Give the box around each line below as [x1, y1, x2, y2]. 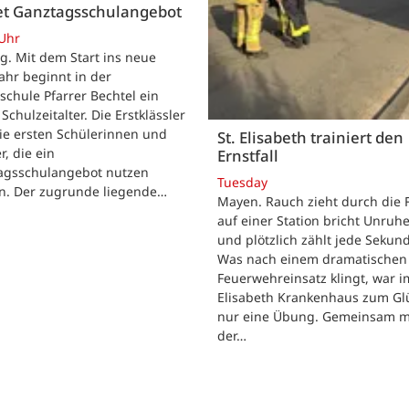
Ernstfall [217, 144, 278, 166]
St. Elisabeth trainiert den [217, 126, 404, 148]
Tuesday [217, 173, 267, 192]
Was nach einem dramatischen [217, 250, 407, 268]
